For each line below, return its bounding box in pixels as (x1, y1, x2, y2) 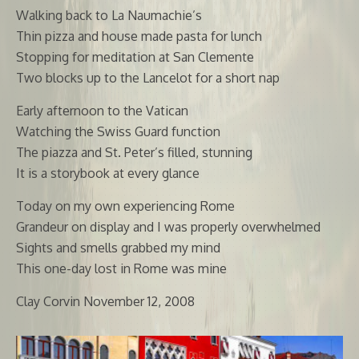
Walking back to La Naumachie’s (16, 7, 202, 24)
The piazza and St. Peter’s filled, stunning (16, 144, 252, 161)
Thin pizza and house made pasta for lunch (16, 28, 262, 45)
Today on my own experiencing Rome (16, 198, 235, 215)
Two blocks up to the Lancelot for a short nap (16, 70, 280, 87)
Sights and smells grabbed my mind (16, 240, 220, 256)
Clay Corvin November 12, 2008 (16, 293, 195, 310)
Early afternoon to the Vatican (16, 103, 188, 119)
